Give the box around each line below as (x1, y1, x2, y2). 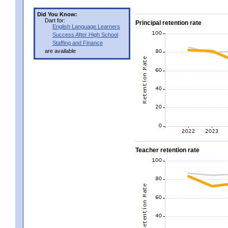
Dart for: (45, 17, 65, 23)
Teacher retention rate (135, 146, 199, 154)
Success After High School (52, 31, 118, 38)
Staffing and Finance (52, 39, 103, 46)
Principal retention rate (135, 19, 202, 26)
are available (45, 47, 76, 54)
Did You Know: (37, 11, 77, 17)
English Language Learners (52, 23, 120, 30)
